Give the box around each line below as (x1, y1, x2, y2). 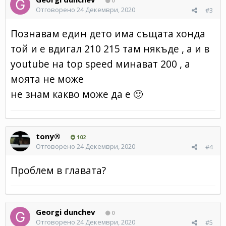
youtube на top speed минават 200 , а (11, 56, 190, 71)
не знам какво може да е (11, 87, 133, 101)
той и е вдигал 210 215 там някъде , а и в (11, 41, 209, 55)
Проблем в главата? (11, 163, 106, 177)
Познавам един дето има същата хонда (11, 26, 205, 40)
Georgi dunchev (36, 206, 95, 217)
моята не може (11, 72, 86, 86)
